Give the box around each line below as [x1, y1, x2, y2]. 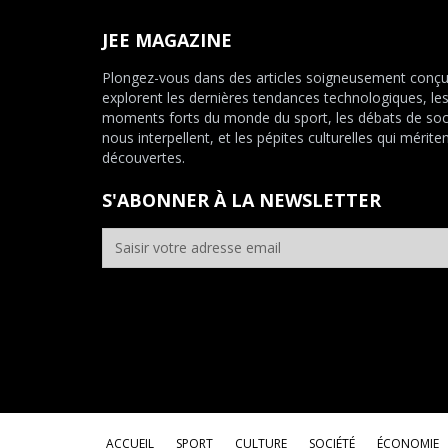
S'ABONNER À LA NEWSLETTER [102, 187, 381, 212]
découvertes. [102, 147, 185, 167]
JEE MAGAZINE [102, 27, 232, 52]
